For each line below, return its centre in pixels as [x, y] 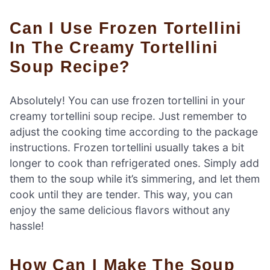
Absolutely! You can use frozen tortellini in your [127, 100]
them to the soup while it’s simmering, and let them [135, 178]
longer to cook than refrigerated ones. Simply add [134, 163]
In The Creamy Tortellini [114, 47]
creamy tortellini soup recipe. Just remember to [128, 116]
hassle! [27, 225]
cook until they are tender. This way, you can [121, 194]
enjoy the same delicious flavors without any [120, 210]
